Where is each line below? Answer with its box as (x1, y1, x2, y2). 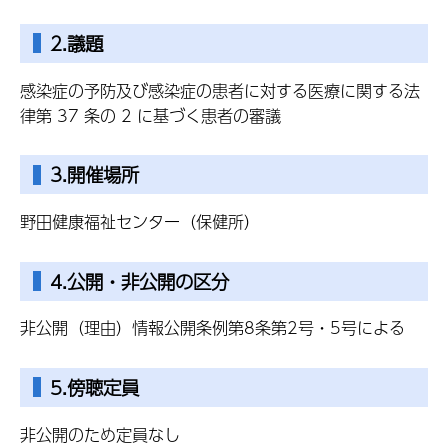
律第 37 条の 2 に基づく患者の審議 (20, 102, 281, 128)
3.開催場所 (50, 160, 139, 190)
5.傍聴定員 (50, 372, 139, 402)
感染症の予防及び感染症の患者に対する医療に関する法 (20, 77, 420, 103)
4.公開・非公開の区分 (50, 266, 229, 296)
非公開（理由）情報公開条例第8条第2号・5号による (20, 315, 405, 341)
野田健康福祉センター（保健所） (20, 208, 260, 234)
